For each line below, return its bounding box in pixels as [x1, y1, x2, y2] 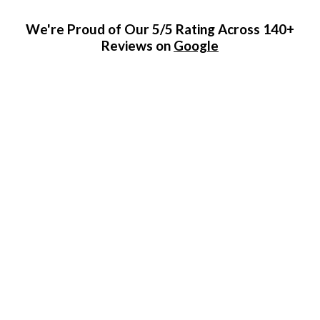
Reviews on [101, 37, 174, 54]
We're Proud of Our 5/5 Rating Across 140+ [25, 21, 294, 38]
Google [173, 37, 219, 54]
